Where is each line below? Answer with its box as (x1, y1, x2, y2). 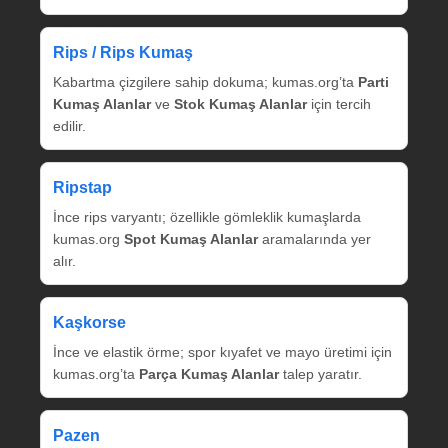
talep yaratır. (279, 365, 362, 382)
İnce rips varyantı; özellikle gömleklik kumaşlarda (53, 208, 361, 225)
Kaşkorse (53, 313, 126, 331)
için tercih (307, 95, 371, 112)
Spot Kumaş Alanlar (124, 230, 258, 247)
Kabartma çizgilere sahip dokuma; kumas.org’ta (53, 73, 358, 90)
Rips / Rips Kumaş (53, 43, 193, 61)
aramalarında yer (258, 230, 371, 247)
